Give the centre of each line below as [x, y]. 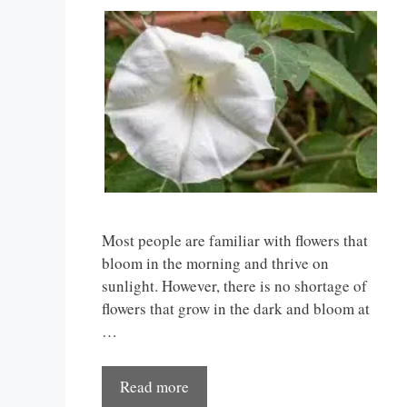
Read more [154, 386]
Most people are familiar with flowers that [235, 241]
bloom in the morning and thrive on [215, 263]
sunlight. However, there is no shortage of [234, 286]
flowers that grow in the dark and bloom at [236, 309]
